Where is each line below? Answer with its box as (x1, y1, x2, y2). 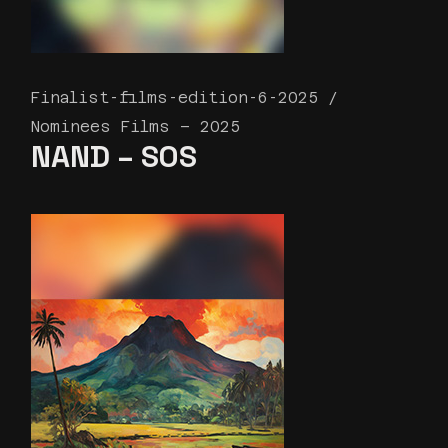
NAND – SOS (31, 136, 198, 176)
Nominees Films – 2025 (31, 117, 241, 135)
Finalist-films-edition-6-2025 (31, 89, 319, 107)
